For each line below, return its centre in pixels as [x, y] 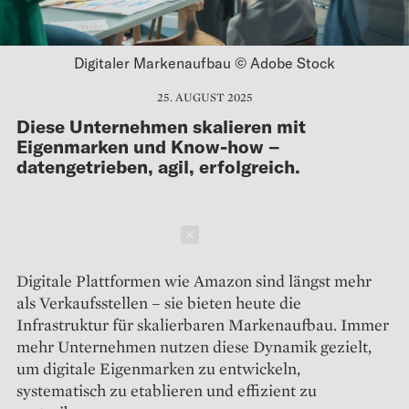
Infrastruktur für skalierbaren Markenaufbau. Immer [203, 325]
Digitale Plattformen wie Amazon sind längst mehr [194, 281]
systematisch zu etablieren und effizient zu [167, 391]
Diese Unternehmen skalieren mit [161, 126]
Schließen [257, 235]
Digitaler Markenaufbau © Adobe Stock [204, 63]
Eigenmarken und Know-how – [148, 147]
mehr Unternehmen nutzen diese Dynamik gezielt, [194, 347]
